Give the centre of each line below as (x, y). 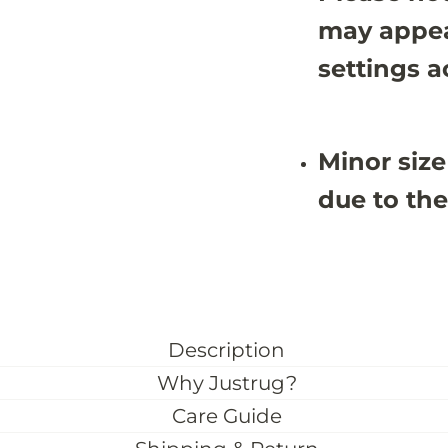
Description (227, 350)
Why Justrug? (226, 383)
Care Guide (226, 416)
